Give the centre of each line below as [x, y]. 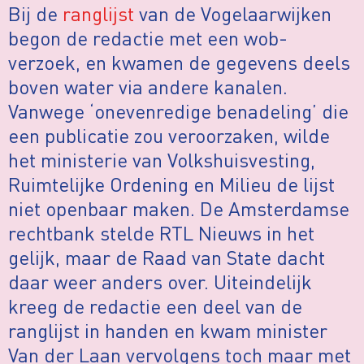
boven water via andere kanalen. [148, 87]
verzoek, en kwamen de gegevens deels [179, 63]
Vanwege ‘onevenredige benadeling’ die [178, 111]
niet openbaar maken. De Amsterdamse [179, 209]
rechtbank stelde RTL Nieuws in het [161, 233]
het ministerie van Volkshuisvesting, [162, 160]
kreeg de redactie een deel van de [155, 306]
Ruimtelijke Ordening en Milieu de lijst [171, 184]
